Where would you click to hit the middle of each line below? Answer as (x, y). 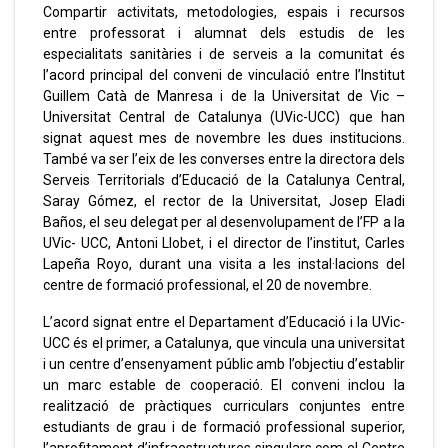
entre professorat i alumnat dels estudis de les (224, 33)
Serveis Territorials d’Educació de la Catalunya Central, (224, 180)
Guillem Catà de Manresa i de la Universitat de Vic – (224, 96)
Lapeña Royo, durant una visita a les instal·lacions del (224, 264)
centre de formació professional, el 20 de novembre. (207, 285)
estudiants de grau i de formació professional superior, (224, 427)
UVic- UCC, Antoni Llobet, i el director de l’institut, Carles (224, 243)
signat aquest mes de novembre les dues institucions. (224, 138)
